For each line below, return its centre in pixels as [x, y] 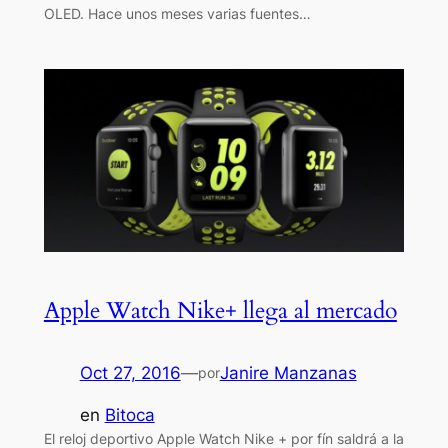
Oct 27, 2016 [130, 372]
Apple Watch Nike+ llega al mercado [220, 310]
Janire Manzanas [288, 372]
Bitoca [129, 415]
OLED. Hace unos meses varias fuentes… [177, 14]
